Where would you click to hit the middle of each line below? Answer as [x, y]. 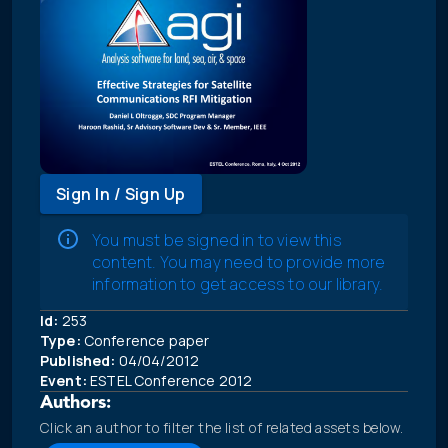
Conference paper [145, 341]
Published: [78, 361]
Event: [63, 381]
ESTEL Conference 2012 [169, 381]
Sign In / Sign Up [121, 194]
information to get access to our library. [238, 284]
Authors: [75, 404]
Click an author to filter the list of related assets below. [222, 428]
